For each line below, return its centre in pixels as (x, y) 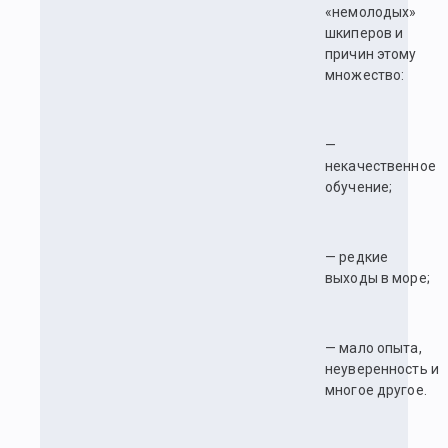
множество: (365, 75)
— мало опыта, (373, 348)
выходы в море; (377, 278)
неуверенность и (382, 369)
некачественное (380, 166)
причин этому (371, 54)
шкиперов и (364, 33)
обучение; (359, 187)
